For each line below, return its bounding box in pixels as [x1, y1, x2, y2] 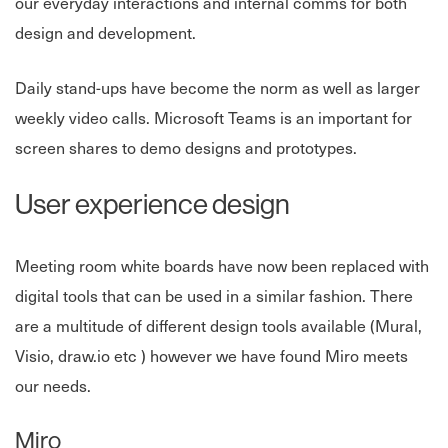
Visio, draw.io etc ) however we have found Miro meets [15, 343, 408, 368]
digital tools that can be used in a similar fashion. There [15, 283, 413, 308]
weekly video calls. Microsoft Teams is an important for [15, 105, 412, 130]
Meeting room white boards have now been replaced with [15, 253, 429, 278]
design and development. [15, 20, 196, 45]
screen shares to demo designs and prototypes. [15, 135, 357, 160]
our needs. [15, 373, 91, 398]
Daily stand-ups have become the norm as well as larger [15, 75, 420, 100]
